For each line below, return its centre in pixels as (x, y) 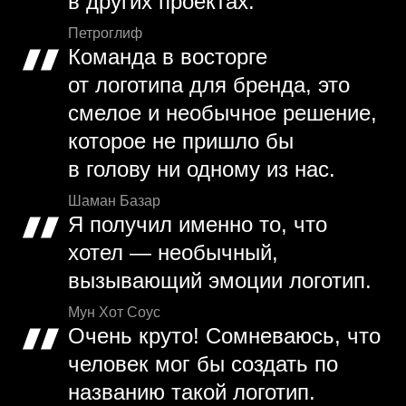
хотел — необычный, (173, 253)
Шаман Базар (114, 201)
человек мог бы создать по (203, 364)
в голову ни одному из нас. (202, 169)
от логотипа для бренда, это (209, 85)
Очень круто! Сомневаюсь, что (224, 336)
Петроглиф (105, 34)
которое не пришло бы (181, 141)
